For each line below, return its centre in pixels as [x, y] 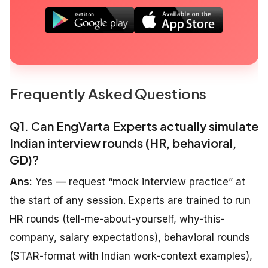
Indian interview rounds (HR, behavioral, [123, 143]
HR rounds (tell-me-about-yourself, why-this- [117, 219]
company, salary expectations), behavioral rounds [130, 238]
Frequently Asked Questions [108, 94]
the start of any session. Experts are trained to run [130, 201]
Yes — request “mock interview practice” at [139, 182]
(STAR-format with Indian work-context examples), [131, 256]
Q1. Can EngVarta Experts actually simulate [134, 126]
